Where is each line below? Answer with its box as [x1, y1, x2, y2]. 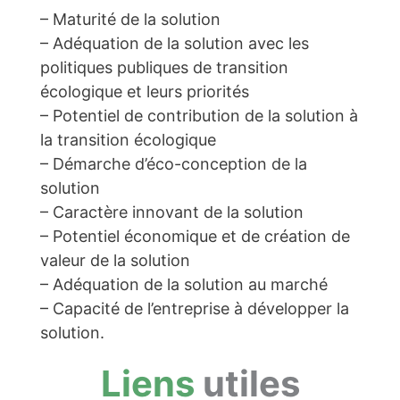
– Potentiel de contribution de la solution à [40, 105, 359, 125]
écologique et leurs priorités [40, 81, 250, 101]
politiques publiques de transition [40, 57, 289, 77]
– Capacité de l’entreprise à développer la [40, 298, 350, 318]
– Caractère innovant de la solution [40, 202, 304, 221]
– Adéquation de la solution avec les [40, 33, 310, 53]
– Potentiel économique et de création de [40, 226, 351, 246]
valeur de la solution [40, 250, 191, 270]
